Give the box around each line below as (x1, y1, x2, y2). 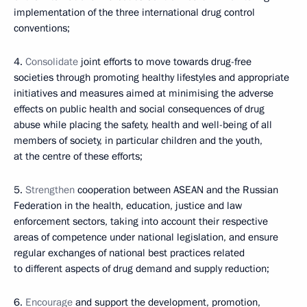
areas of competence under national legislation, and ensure (14, 230, 278, 244)
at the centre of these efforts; (14, 149, 143, 163)
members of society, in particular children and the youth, (14, 134, 262, 147)
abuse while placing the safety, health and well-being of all (14, 118, 272, 132)
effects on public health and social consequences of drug (14, 102, 265, 116)
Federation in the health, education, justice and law (14, 199, 242, 212)
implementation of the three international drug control (14, 5, 255, 19)
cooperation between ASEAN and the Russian (75, 183, 278, 197)
